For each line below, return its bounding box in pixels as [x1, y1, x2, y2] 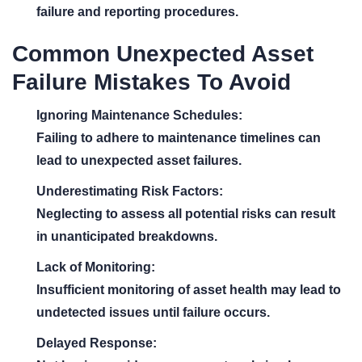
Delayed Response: [36, 336, 157, 350]
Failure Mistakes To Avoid [12, 69, 291, 95]
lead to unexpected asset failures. [36, 154, 242, 167]
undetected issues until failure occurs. [36, 305, 270, 319]
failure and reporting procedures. [36, 5, 238, 19]
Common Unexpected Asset [12, 41, 314, 66]
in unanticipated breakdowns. [36, 229, 217, 243]
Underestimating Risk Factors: [36, 184, 223, 198]
